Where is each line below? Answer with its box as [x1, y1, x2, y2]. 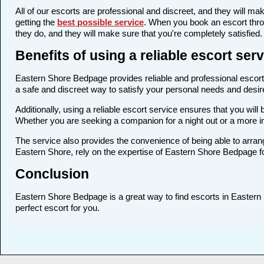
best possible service [57, 17, 144, 28]
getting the [15, 17, 57, 28]
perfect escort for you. [15, 203, 100, 213]
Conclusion [15, 167, 89, 182]
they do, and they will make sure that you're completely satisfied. [15, 28, 262, 39]
